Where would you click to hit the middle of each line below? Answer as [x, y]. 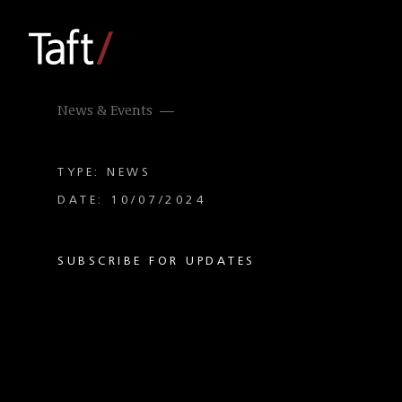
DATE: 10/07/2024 [132, 200]
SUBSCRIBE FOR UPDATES [157, 261]
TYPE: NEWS [104, 172]
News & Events [105, 111]
